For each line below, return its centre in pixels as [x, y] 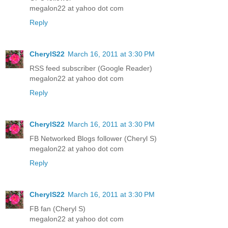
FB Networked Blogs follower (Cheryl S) [93, 138]
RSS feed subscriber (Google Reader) [91, 68]
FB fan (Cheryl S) [58, 208]
